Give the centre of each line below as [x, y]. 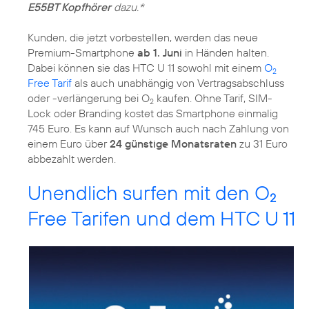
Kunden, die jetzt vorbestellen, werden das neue [143, 37]
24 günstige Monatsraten [173, 143]
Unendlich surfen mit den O [149, 192]
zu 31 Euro [262, 143]
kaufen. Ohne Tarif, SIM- [213, 98]
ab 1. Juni [160, 52]
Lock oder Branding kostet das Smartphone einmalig [153, 113]
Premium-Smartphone [82, 52]
